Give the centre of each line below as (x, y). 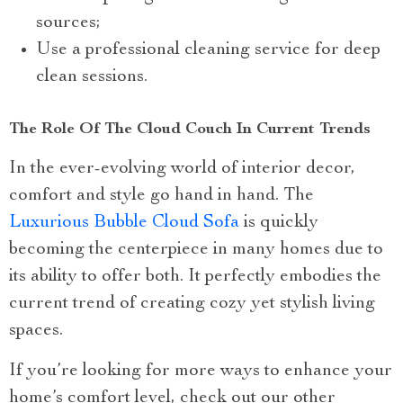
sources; (68, 23)
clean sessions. (92, 77)
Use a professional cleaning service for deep (208, 50)
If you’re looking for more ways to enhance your (201, 371)
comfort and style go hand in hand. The (161, 196)
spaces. (36, 331)
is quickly (279, 223)
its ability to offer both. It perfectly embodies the (195, 277)
